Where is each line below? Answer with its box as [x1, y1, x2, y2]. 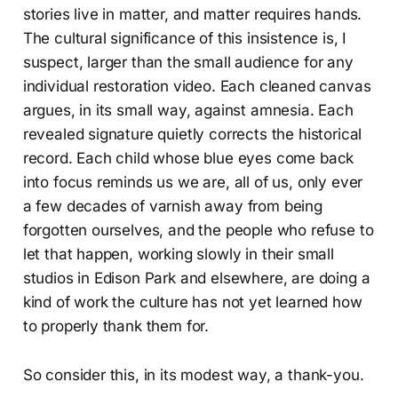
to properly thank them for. [22, 316, 210, 335]
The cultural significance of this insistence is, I [22, 28, 347, 47]
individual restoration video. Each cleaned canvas [22, 76, 371, 95]
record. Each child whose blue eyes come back [22, 148, 354, 167]
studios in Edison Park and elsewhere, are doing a [22, 268, 370, 287]
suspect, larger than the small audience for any [22, 52, 354, 71]
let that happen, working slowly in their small [22, 244, 334, 263]
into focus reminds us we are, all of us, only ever [22, 172, 363, 191]
